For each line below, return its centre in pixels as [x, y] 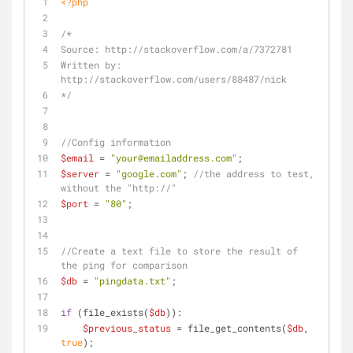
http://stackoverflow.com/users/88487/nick [174, 79]
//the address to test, [254, 173]
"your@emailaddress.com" [174, 158]
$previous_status [127, 328]
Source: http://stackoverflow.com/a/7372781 [176, 49]
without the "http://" [119, 188]
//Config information [116, 142]
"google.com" [149, 173]
